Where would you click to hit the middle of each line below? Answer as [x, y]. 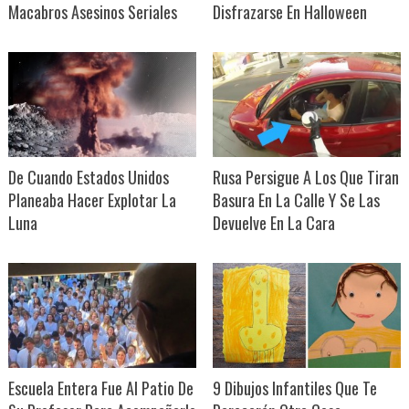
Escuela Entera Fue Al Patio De [100, 388]
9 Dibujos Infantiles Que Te [294, 388]
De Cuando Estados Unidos [88, 178]
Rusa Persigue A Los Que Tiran [305, 178]
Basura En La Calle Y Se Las [296, 200]
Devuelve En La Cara [273, 223]
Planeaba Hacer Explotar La [92, 200]
